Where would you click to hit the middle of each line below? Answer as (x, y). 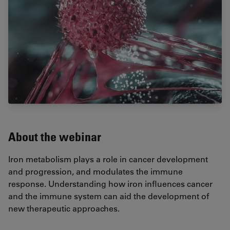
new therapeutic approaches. (64, 208)
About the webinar (55, 137)
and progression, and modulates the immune (95, 171)
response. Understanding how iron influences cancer (110, 184)
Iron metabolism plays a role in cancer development (108, 159)
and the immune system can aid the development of (109, 196)
